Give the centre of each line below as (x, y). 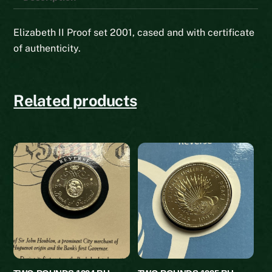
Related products (75, 101)
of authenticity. (47, 48)
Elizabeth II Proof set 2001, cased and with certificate (134, 32)
